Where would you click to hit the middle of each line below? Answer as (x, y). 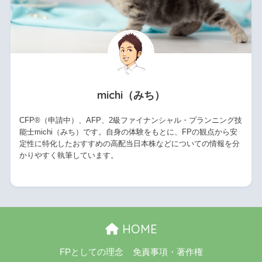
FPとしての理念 (91, 252)
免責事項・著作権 (168, 252)
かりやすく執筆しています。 (68, 155)
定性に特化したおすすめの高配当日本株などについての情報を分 (129, 143)
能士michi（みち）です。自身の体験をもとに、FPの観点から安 (128, 132)
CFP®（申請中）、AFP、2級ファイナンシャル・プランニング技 (130, 120)
